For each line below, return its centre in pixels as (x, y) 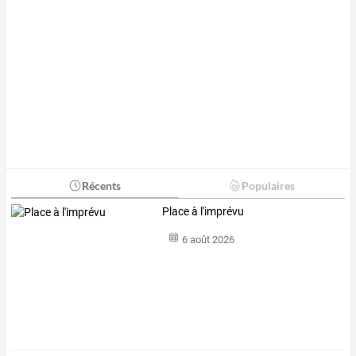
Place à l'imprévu (203, 211)
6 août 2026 (208, 240)
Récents (101, 185)
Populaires (268, 185)
